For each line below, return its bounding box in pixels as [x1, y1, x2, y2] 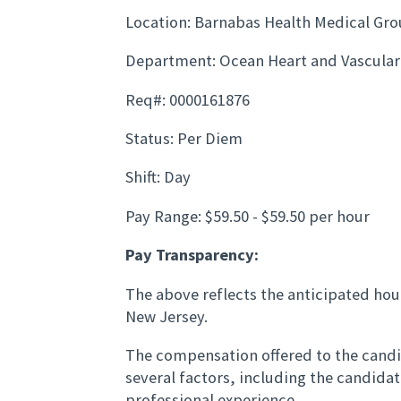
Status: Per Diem [125, 128, 243, 149]
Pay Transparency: [125, 244, 259, 266]
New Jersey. [125, 305, 208, 327]
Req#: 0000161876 [125, 89, 250, 110]
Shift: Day [125, 166, 191, 188]
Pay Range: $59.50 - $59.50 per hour [125, 205, 370, 226]
